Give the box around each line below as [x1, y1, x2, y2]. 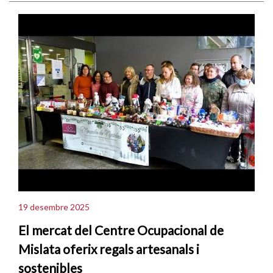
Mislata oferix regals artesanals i [18, 241, 199, 257]
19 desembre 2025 [18, 202, 90, 213]
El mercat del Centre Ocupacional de [18, 222, 224, 238]
